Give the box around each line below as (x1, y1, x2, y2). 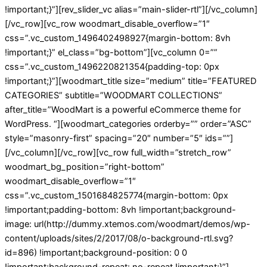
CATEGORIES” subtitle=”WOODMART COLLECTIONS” (5, 89, 222, 101)
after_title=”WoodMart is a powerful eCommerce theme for (5, 104, 241, 115)
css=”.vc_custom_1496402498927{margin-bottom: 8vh (5, 32, 231, 44)
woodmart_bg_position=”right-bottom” (5, 161, 164, 172)
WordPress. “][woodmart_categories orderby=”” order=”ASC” (5, 118, 252, 129)
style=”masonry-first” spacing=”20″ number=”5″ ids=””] (5, 132, 233, 144)
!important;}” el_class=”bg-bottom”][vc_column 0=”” (5, 46, 218, 58)
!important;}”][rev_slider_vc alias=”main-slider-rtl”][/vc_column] (5, 4, 257, 15)
